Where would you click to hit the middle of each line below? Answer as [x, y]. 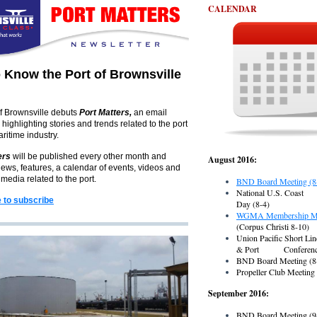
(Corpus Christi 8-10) [273, 226]
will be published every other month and [88, 156]
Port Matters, [105, 113]
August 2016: [260, 160]
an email [149, 113]
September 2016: [240, 293]
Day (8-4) [253, 204]
